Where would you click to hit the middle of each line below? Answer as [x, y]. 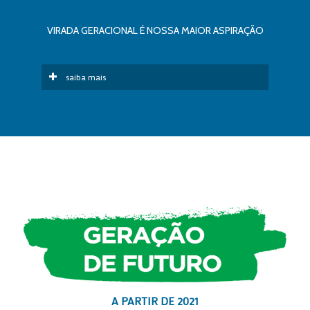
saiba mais [86, 76]
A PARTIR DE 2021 [155, 300]
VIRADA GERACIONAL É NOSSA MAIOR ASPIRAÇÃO [155, 30]
